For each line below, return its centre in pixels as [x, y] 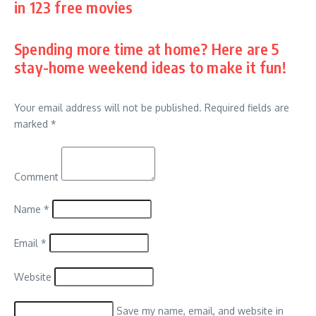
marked [32, 123]
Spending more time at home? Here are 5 [147, 48]
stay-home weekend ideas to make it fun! [150, 67]
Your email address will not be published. [108, 107]
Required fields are [245, 107]
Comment [36, 176]
